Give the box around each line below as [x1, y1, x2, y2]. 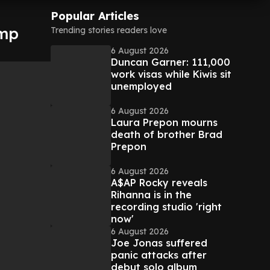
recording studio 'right [111, 201, 222, 213]
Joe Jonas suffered [111, 237, 207, 249]
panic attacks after [111, 249, 207, 261]
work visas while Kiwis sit [111, 68, 231, 80]
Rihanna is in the [111, 189, 192, 201]
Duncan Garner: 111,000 [111, 56, 230, 68]
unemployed [111, 80, 172, 92]
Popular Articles [51, 9, 139, 23]
